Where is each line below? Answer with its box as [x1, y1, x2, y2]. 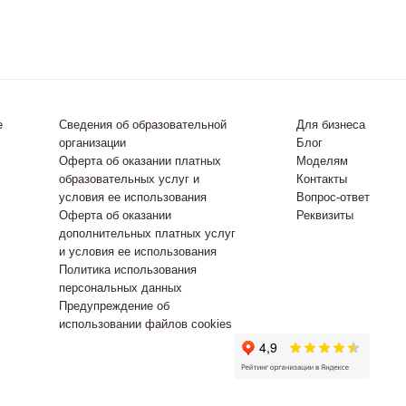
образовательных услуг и [58, 172, 199, 186]
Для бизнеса [295, 118, 365, 131]
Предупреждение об [58, 299, 169, 313]
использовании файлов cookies [58, 317, 232, 331]
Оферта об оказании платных [58, 154, 221, 168]
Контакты [295, 172, 347, 186]
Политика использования [58, 263, 197, 276]
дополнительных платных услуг [58, 227, 236, 240]
